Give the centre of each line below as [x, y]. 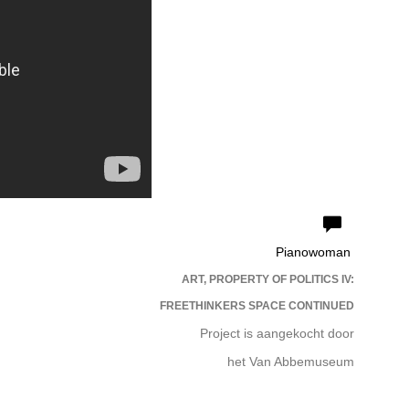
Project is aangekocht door [277, 333]
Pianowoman [313, 252]
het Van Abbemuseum [291, 362]
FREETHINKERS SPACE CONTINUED [257, 306]
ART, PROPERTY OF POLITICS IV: [268, 279]
